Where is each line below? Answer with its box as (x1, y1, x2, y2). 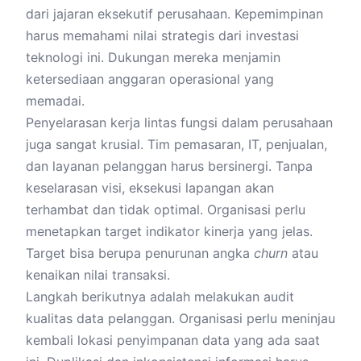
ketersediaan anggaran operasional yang (26, 71, 274, 87)
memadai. (26, 93, 85, 109)
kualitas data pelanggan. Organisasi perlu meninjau (26, 310, 335, 326)
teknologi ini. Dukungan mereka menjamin (26, 49, 280, 65)
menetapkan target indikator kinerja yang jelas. (26, 223, 313, 239)
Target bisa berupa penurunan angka (26, 245, 254, 261)
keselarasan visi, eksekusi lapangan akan (26, 180, 274, 196)
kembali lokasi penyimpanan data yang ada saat (26, 332, 320, 348)
